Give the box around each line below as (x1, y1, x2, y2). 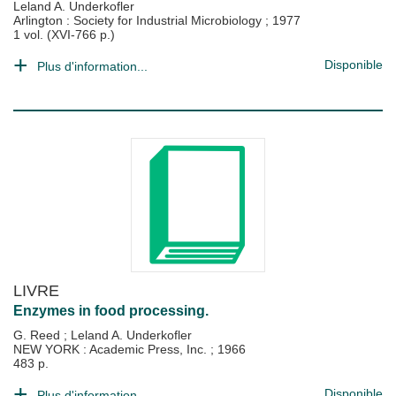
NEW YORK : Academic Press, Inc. (13, 342, 210, 356)
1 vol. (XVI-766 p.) (13, 27, 115, 42)
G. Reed (13, 328, 64, 342)
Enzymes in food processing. (13, 303, 209, 318)
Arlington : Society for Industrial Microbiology (13, 13, 265, 27)
